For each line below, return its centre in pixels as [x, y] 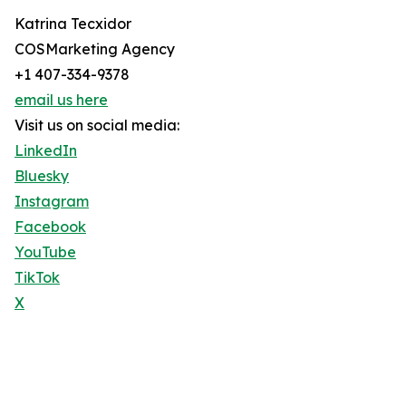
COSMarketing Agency [95, 49]
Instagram [52, 202]
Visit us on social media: [97, 126]
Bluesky [42, 176]
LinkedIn [46, 151]
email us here [61, 100]
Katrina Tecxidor [73, 24]
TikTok [37, 278]
